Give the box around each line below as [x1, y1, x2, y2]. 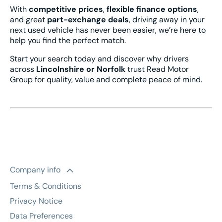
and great [10, 14, 47, 25]
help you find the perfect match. [10, 35, 126, 46]
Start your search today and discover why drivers [10, 53, 189, 64]
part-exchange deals [47, 14, 129, 25]
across [10, 63, 36, 74]
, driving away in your [129, 14, 205, 25]
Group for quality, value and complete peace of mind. [10, 74, 202, 85]
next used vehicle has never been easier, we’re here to [10, 24, 206, 35]
